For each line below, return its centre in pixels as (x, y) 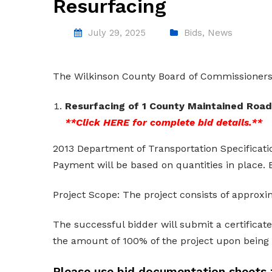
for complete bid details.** (197, 122)
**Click (84, 122)
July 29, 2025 (117, 33)
